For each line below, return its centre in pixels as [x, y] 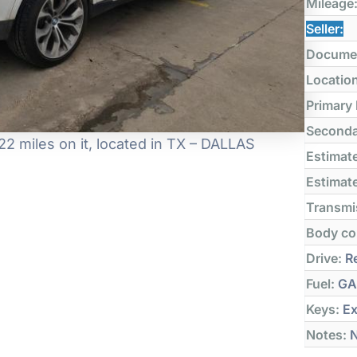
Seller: [325, 28]
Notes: [327, 334]
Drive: [324, 258]
